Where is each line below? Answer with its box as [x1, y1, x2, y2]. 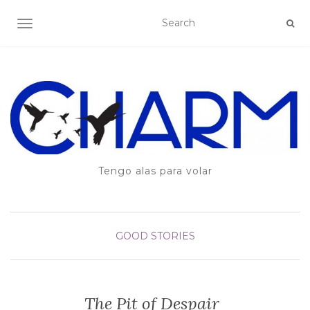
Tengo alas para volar [98, 165, 212, 178]
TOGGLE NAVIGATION [24, 19, 134, 31]
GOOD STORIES [115, 230, 195, 243]
